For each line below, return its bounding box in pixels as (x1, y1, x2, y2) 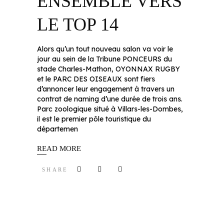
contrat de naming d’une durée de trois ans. (37, 94, 182, 103)
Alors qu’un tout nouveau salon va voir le (37, 44, 173, 53)
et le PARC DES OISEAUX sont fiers (37, 74, 155, 83)
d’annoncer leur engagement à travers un (37, 84, 174, 93)
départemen (37, 124, 78, 133)
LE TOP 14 (37, 14, 118, 34)
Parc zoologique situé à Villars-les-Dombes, (37, 104, 183, 113)
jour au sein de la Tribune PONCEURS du (37, 54, 172, 63)
